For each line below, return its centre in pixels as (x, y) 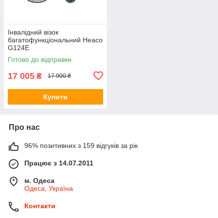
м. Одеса (39, 180)
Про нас (24, 127)
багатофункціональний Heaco (55, 40)
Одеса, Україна (49, 188)
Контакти (40, 206)
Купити (55, 97)
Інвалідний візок (33, 32)
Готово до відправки (40, 59)
